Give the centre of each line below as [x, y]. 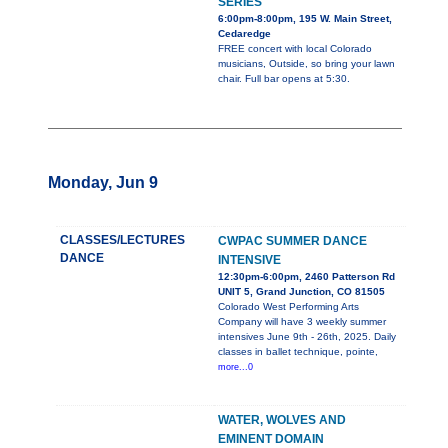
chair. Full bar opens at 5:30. [284, 79]
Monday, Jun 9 [103, 183]
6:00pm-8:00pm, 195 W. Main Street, [305, 19]
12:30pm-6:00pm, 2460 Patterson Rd [306, 277]
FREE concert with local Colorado [295, 49]
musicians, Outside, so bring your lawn [306, 64]
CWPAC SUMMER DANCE [292, 241]
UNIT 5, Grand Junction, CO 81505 [301, 292]
